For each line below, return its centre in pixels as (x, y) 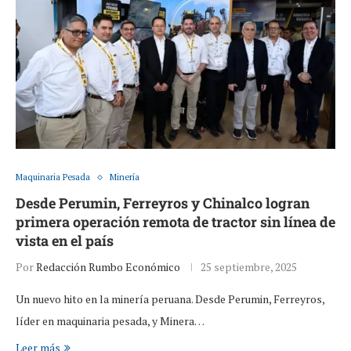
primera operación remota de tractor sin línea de (175, 222)
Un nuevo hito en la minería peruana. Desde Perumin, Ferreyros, (170, 299)
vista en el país (65, 241)
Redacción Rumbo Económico (108, 267)
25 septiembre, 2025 (249, 267)
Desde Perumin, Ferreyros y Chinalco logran (163, 203)
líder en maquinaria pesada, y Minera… (110, 321)
